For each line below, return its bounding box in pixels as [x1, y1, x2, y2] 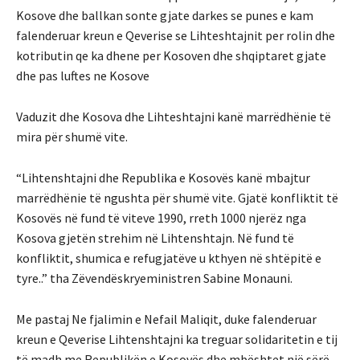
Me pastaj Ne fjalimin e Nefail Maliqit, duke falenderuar [16, 311, 317, 328]
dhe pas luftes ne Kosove [16, 67, 149, 84]
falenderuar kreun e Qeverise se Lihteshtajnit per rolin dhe [16, 27, 335, 44]
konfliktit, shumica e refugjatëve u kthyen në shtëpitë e [16, 250, 321, 267]
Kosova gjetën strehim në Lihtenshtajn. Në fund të [16, 230, 294, 247]
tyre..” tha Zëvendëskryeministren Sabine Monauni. [16, 270, 292, 287]
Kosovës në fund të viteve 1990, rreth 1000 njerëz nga [16, 210, 306, 227]
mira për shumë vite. [16, 129, 128, 145]
